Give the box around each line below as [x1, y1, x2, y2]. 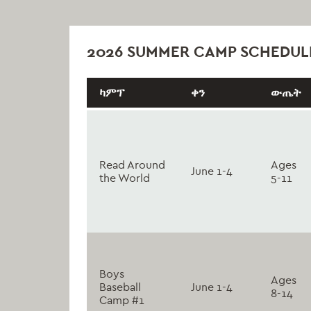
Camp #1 [99, 293, 144, 307]
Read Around [99, 158, 165, 171]
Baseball [99, 280, 141, 294]
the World [99, 171, 150, 185]
